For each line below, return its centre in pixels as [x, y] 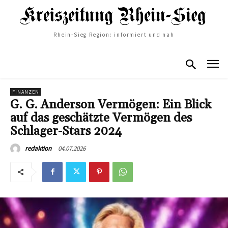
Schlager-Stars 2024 [66, 131]
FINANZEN [26, 92]
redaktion [38, 148]
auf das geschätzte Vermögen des [101, 118]
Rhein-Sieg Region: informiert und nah [114, 35]
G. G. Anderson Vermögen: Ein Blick [111, 105]
